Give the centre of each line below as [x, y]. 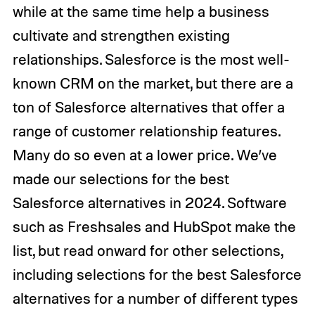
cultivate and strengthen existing [121, 35]
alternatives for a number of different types [155, 298]
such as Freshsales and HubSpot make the [154, 226]
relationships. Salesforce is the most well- [151, 59]
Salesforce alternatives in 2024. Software [149, 202]
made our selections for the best [121, 178]
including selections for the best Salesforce [157, 274]
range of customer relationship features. [146, 130]
